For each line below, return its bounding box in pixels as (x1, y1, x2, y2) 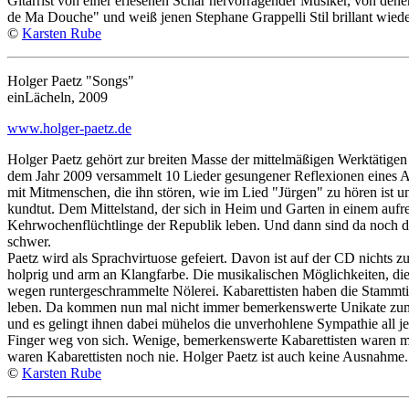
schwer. (7, 233, 51, 249)
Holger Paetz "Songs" (7, 72, 134, 89)
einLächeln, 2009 (7, 89, 108, 105)
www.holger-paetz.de (7, 120, 131, 136)
